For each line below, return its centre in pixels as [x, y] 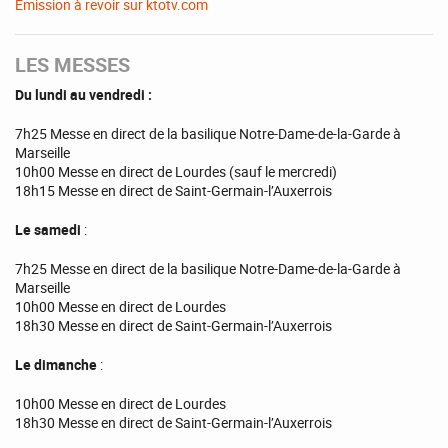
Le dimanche [57, 365]
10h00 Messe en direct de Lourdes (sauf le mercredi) [176, 172]
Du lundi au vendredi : [83, 95]
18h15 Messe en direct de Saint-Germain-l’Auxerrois [173, 191]
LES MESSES [72, 64]
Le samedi [49, 230]
